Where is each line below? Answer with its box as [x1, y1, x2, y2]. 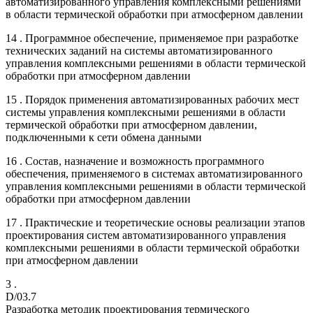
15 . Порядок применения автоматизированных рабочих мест [6, 93, 299, 105]
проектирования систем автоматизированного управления [6, 228, 286, 241]
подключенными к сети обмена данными [6, 131, 202, 143]
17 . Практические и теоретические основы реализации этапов [6, 216, 305, 228]
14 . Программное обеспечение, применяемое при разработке [6, 31, 298, 44]
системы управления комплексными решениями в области [6, 105, 286, 118]
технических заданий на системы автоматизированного [6, 44, 272, 57]
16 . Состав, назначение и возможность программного [6, 154, 264, 167]
